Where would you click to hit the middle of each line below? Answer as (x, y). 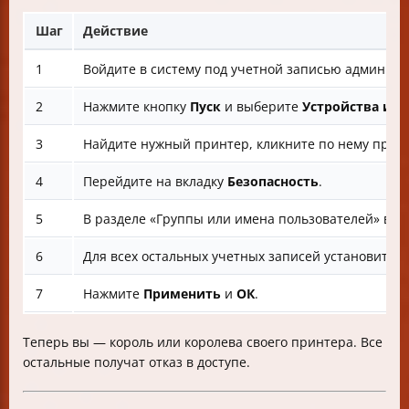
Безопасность (273, 182)
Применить (182, 294)
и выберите (262, 107)
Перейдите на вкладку (155, 182)
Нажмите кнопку (136, 107)
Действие (115, 31)
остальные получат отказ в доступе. (136, 362)
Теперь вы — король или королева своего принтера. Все (203, 342)
